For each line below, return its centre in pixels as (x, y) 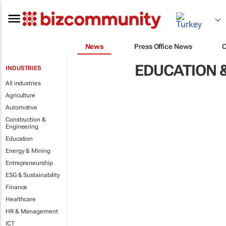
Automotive (21, 107)
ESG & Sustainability (33, 175)
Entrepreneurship (29, 163)
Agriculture (20, 95)
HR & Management (32, 211)
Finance (17, 187)
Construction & (26, 120)
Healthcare (21, 199)
